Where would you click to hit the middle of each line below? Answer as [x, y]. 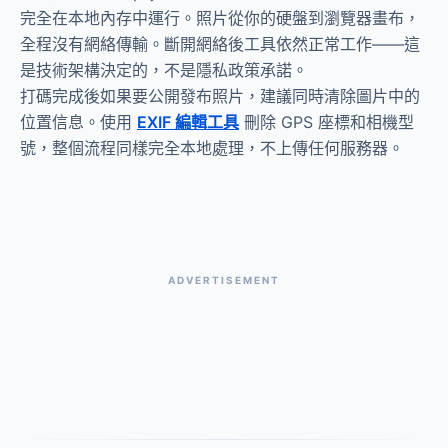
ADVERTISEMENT [224, 279]
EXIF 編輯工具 [188, 122]
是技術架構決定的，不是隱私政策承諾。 [164, 70]
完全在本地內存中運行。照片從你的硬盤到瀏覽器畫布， [220, 18]
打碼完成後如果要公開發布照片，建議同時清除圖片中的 [220, 96]
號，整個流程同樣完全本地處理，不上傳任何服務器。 [212, 148]
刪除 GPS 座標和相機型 [326, 122]
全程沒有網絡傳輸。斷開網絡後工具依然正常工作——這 [220, 44]
